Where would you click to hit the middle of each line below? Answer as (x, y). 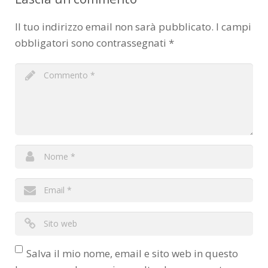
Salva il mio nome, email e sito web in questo (132, 254)
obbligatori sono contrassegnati (92, 43)
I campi (232, 27)
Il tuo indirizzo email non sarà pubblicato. (114, 27)
